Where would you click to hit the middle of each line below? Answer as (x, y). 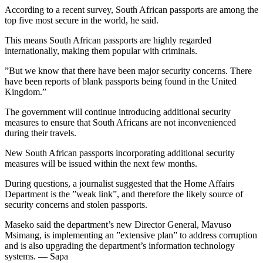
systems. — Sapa (36, 257)
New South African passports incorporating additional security (120, 153)
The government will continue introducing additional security (118, 112)
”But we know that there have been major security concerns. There (128, 71)
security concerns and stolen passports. (76, 205)
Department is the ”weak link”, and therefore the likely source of (124, 194)
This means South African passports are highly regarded (108, 41)
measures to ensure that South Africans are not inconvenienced (120, 123)
